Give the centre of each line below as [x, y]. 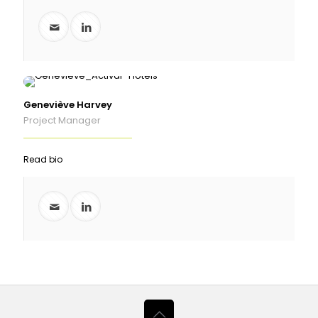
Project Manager [62, 121]
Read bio [43, 160]
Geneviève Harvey [68, 105]
